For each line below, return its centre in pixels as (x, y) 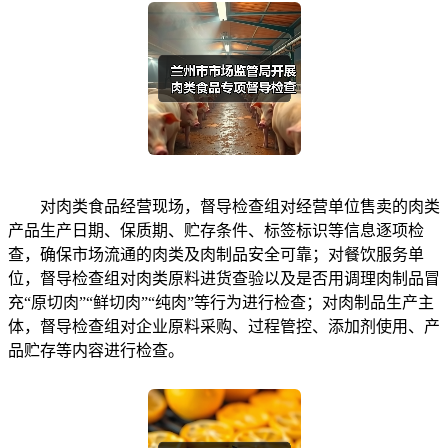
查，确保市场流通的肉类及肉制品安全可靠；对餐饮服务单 (216, 254)
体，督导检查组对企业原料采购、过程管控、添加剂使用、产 (224, 326)
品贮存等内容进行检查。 (96, 350)
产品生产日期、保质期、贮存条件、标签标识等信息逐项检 (216, 230)
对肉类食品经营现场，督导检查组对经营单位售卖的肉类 (224, 206)
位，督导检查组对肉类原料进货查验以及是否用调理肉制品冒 (224, 278)
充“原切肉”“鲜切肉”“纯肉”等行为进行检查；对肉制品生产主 (221, 302)
